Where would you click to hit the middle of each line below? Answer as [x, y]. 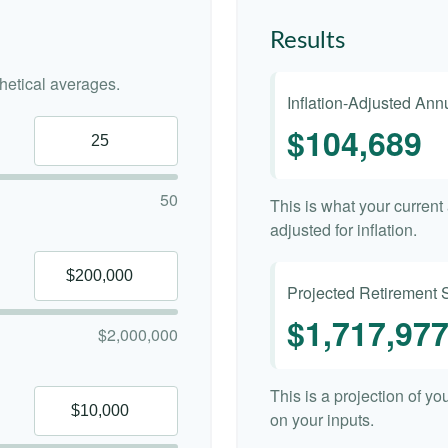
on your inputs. [322, 420]
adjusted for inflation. [343, 230]
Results [307, 41]
